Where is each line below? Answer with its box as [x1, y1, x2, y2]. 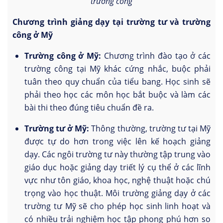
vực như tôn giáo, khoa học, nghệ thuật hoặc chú [24, 175, 211, 186]
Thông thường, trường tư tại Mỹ [91, 123, 211, 134]
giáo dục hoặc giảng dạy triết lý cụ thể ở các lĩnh [24, 162, 211, 173]
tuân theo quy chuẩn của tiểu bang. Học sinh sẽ [24, 76, 211, 88]
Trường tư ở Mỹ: [24, 123, 92, 134]
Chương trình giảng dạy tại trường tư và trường [12, 16, 211, 28]
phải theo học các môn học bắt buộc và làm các [24, 89, 211, 101]
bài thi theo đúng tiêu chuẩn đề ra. [24, 102, 154, 113]
